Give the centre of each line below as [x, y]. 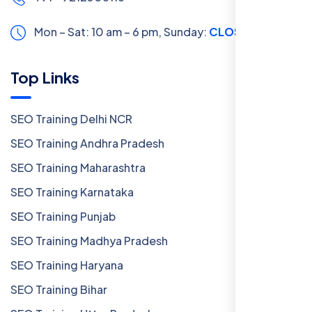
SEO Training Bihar [59, 289]
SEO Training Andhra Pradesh [87, 143]
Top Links [45, 77]
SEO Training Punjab [63, 216]
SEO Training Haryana [67, 265]
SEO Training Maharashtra [78, 167]
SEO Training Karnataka [72, 192]
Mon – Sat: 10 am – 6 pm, [99, 31]
